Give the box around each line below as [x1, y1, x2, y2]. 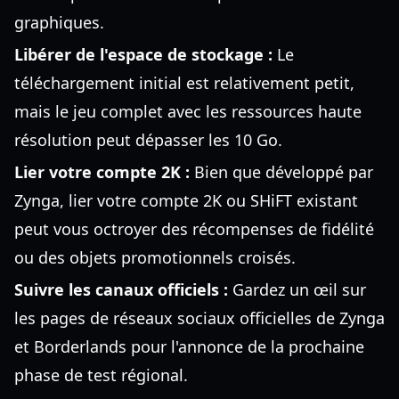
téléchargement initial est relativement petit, [14, 72, 354, 94]
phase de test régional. [14, 364, 188, 386]
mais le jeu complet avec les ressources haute [14, 101, 362, 122]
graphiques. [14, 12, 104, 33]
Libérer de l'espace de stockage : [14, 44, 273, 65]
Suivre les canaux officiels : [14, 279, 228, 300]
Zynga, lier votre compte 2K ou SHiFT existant [14, 190, 358, 211]
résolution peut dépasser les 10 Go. [14, 129, 282, 151]
